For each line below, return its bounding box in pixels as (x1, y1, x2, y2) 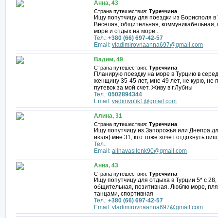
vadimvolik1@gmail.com (112, 98, 177, 105)
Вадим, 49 (94, 56, 123, 63)
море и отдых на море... (94, 28, 160, 35)
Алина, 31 (94, 112, 122, 119)
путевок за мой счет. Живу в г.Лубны (94, 84, 193, 91)
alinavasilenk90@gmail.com (112, 147, 187, 154)
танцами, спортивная (94, 190, 153, 197)
